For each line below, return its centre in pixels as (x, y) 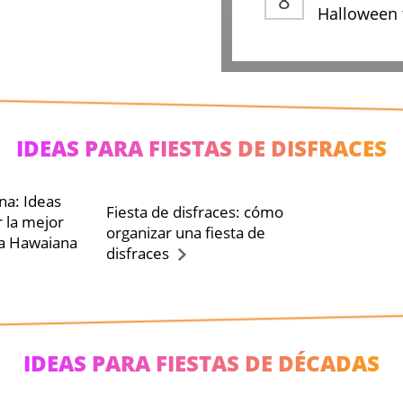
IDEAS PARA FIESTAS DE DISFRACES (201, 148)
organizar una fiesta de (186, 232)
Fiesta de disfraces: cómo (195, 211)
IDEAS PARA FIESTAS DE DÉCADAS (201, 363)
